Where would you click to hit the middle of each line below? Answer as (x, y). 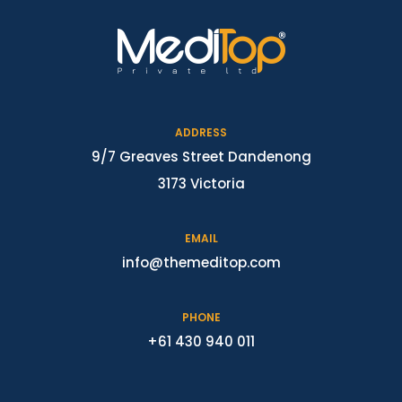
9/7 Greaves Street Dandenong (201, 157)
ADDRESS (201, 132)
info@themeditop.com (201, 262)
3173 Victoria (201, 184)
